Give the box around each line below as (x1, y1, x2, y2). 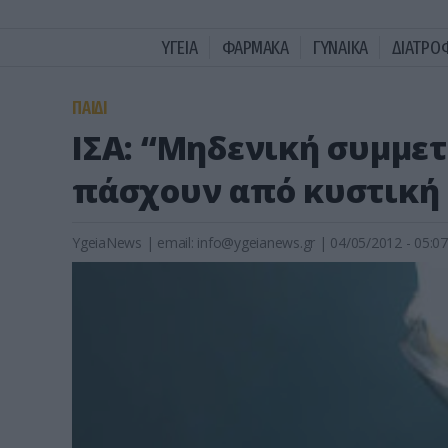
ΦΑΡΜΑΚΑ (221, 36, 289, 59)
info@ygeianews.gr (197, 233, 315, 252)
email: (157, 233, 198, 252)
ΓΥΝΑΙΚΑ (312, 36, 369, 59)
